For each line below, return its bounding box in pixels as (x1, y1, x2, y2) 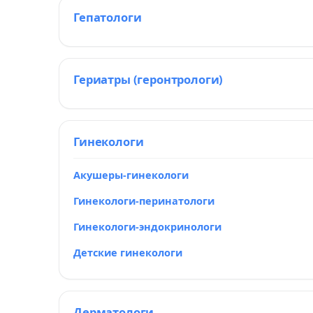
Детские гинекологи (73, 245, 182, 259)
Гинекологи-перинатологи (73, 194, 214, 208)
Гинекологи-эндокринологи (73, 219, 221, 233)
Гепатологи (73, 9, 142, 25)
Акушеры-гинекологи (73, 168, 189, 182)
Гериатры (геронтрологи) (73, 71, 224, 87)
